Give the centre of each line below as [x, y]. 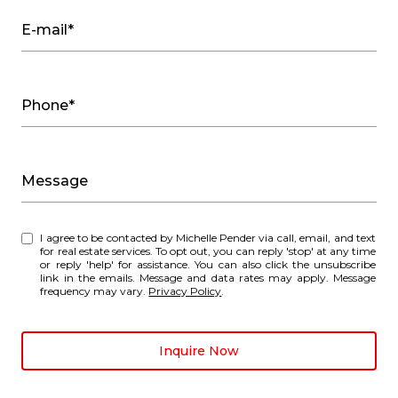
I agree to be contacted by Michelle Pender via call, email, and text [108, 237]
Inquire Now [199, 350]
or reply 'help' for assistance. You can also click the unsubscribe [118, 264]
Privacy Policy [185, 291]
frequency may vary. [95, 291]
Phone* [48, 105]
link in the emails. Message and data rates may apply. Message [208, 277]
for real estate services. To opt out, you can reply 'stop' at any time [208, 251]
